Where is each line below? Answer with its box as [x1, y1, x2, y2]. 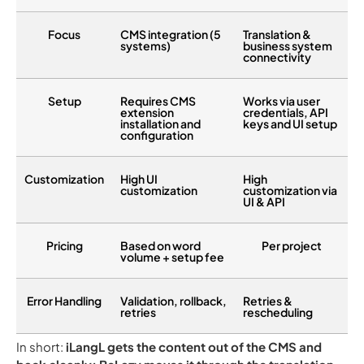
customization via [243, 183, 337, 197]
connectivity [243, 50, 311, 64]
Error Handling [27, 293, 102, 308]
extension [120, 105, 174, 119]
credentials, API [243, 105, 328, 119]
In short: [16, 339, 66, 354]
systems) [120, 38, 171, 53]
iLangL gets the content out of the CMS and [66, 339, 322, 354]
